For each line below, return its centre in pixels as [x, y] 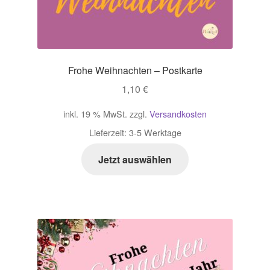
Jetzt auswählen [135, 160]
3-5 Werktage [155, 133]
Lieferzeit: [109, 133]
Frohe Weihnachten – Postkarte [135, 71]
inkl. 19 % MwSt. [95, 113]
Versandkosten [178, 113]
